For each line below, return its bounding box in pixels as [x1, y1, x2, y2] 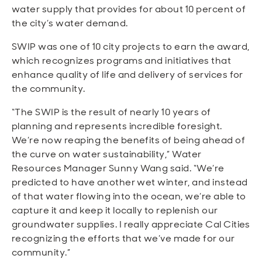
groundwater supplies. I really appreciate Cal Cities [12, 218, 250, 230]
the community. [12, 82, 85, 95]
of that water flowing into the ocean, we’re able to [12, 190, 246, 202]
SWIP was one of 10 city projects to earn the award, [12, 40, 250, 53]
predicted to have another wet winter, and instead [12, 176, 248, 188]
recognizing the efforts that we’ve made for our [12, 232, 235, 244]
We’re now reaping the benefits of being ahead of [12, 134, 246, 146]
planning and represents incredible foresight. [12, 120, 222, 132]
